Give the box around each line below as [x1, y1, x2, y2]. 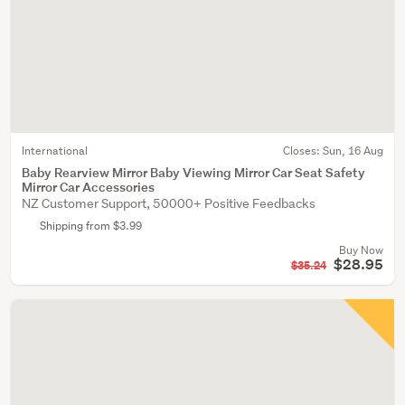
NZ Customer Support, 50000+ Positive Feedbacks [22, 195, 316, 212]
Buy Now [339, 242, 383, 258]
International [22, 143, 88, 158]
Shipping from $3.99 [40, 218, 142, 233]
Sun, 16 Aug [323, 143, 383, 158]
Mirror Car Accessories [22, 178, 155, 195]
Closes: [283, 143, 323, 158]
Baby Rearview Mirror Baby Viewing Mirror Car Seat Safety [22, 164, 365, 181]
